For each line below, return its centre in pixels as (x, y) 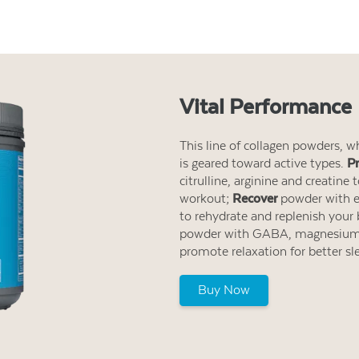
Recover (255, 199)
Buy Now (224, 290)
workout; (206, 199)
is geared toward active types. (263, 163)
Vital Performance (266, 106)
